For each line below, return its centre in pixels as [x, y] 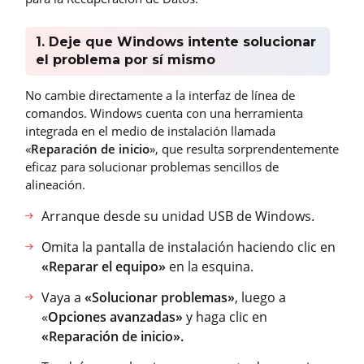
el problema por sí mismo [125, 60]
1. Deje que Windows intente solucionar [175, 42]
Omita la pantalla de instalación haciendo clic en [188, 247]
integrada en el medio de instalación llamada [150, 131]
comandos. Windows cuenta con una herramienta [164, 113]
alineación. [55, 185]
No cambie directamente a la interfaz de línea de [160, 95]
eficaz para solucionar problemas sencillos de [152, 167]
